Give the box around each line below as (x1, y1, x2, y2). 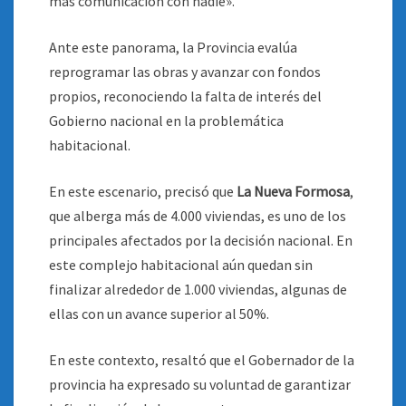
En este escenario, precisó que (49, 182, 234, 200)
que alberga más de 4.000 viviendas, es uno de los (49, 207, 346, 225)
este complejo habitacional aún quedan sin (49, 256, 313, 274)
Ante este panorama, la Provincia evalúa (49, 38, 297, 56)
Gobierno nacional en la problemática (49, 111, 284, 130)
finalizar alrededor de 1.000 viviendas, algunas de (49, 280, 347, 298)
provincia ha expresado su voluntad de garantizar (49, 375, 351, 393)
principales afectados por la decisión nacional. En (49, 231, 353, 249)
